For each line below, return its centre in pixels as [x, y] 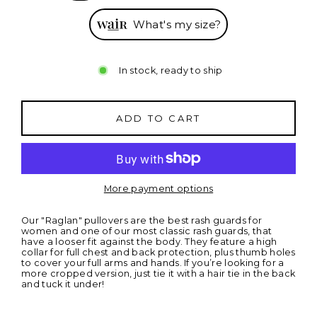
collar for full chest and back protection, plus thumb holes [158, 252]
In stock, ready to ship [171, 71]
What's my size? [177, 25]
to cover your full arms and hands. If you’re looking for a [153, 263]
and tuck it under [62, 284]
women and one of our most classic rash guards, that [147, 231]
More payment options [158, 188]
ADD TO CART [158, 119]
